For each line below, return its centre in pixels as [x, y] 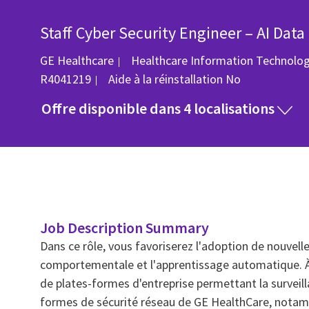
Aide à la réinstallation [167, 79]
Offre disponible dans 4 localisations [159, 109]
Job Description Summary [124, 228]
